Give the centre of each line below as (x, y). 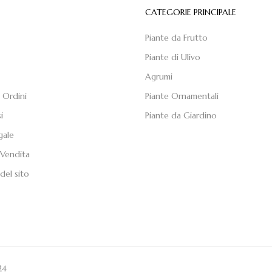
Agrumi (159, 76)
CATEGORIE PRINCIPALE (191, 12)
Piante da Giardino (181, 115)
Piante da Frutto (176, 37)
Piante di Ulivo (173, 57)
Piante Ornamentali (182, 96)
